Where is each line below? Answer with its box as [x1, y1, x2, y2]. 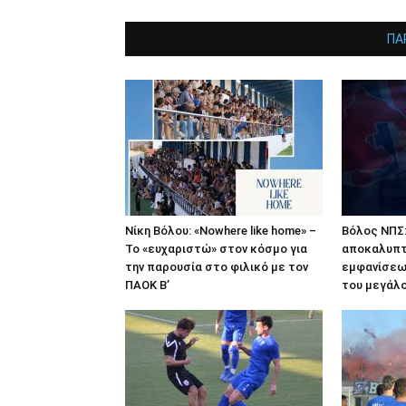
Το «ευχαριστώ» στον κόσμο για [125, 242, 307, 256]
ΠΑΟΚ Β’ [125, 278, 169, 293]
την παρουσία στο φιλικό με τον [125, 260, 308, 275]
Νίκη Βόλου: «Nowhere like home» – [125, 224, 316, 238]
